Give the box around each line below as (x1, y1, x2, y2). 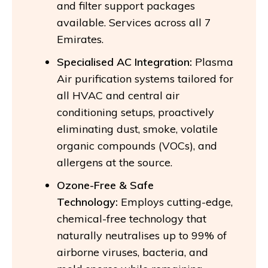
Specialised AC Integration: (57, 54, 192, 69)
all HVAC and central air (57, 88, 179, 102)
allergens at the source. (57, 155, 172, 169)
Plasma (192, 54, 233, 69)
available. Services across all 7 (57, 15, 211, 29)
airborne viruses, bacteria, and (57, 245, 208, 259)
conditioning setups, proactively (57, 105, 214, 119)
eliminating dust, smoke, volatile (57, 121, 218, 136)
